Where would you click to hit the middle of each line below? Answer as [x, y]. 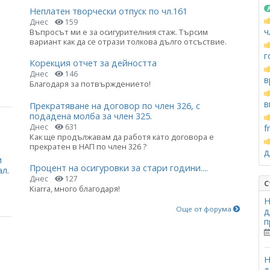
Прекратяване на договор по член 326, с [115, 105]
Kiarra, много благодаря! [75, 188]
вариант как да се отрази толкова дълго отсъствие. [128, 42]
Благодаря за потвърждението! [90, 84]
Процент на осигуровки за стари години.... [119, 168]
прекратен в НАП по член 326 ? [88, 146]
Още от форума [205, 209]
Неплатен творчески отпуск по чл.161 [108, 11]
